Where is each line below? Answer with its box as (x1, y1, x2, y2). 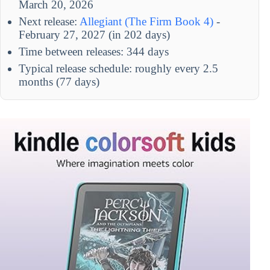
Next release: (19, 14, 80, 28)
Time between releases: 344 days (19, 45, 169, 58)
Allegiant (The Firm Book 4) (80, 14, 213, 28)
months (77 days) (19, 75, 99, 88)
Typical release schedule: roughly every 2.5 (19, 61, 218, 75)
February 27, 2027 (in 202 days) (19, 28, 170, 41)
